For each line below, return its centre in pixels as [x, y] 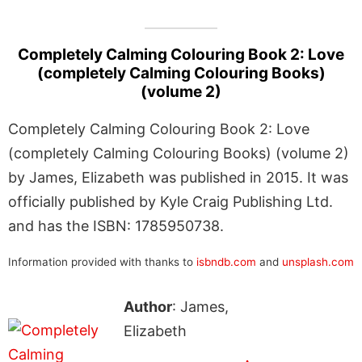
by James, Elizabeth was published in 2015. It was [178, 177]
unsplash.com [318, 261]
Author [147, 306]
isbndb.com [226, 261]
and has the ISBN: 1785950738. [116, 225]
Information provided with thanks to [102, 261]
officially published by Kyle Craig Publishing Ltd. [170, 201]
